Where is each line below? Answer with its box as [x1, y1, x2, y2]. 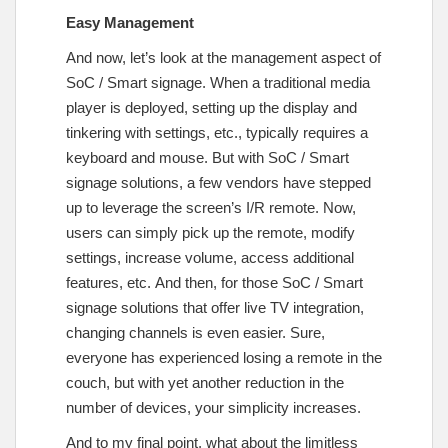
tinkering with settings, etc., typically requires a [66, 123, 368, 141]
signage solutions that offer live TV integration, [66, 298, 364, 316]
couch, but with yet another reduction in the [66, 373, 344, 391]
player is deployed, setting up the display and [66, 98, 357, 116]
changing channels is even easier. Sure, [66, 323, 325, 341]
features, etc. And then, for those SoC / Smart [66, 273, 363, 291]
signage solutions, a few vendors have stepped [66, 173, 371, 191]
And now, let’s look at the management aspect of [66, 48, 381, 66]
